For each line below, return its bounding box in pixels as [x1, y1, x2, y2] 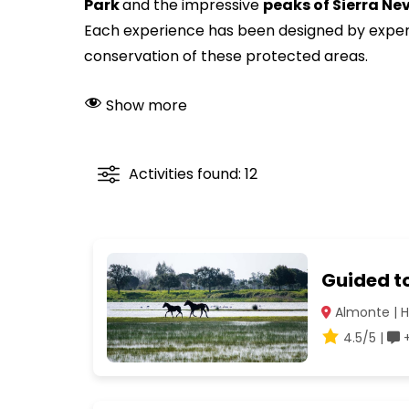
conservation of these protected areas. [84, 46, 368, 67]
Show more [102, 95, 187, 116]
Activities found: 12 [129, 163, 257, 184]
